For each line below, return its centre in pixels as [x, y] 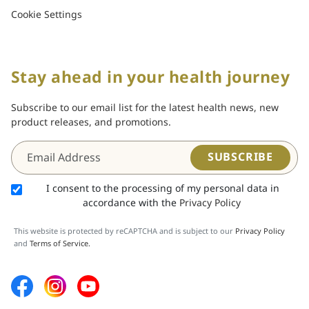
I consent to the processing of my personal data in [163, 189]
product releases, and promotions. [91, 123]
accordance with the [131, 203]
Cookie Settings [47, 15]
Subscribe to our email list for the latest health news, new [145, 108]
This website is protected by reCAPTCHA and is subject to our [124, 232]
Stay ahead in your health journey [151, 78]
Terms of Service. [60, 244]
